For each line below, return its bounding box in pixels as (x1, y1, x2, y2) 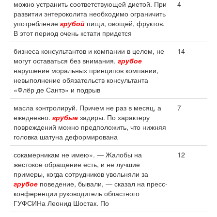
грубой (60, 18, 85, 28)
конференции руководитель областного (14, 188, 139, 198)
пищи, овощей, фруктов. (85, 18, 165, 28)
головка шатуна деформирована (14, 132, 118, 141)
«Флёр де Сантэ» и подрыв (14, 85, 100, 94)
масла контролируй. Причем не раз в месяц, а (14, 103, 161, 112)
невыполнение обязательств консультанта (14, 75, 148, 85)
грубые (52, 112, 78, 122)
